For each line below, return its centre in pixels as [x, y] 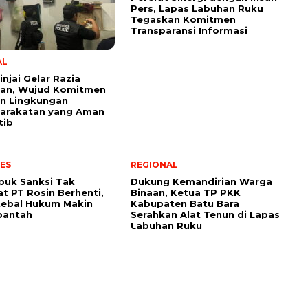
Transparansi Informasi [189, 31]
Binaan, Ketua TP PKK [186, 193]
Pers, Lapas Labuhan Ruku [197, 9]
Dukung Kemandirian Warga [201, 182]
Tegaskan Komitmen [183, 20]
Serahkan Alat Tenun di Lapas [205, 215]
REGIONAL [154, 165]
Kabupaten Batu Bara [185, 204]
